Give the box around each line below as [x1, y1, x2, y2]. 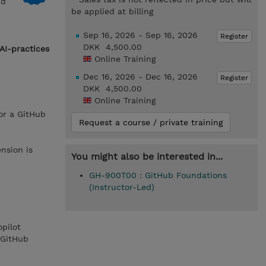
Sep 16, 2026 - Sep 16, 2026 [83, 30, 198, 40]
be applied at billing [71, 7, 153, 16]
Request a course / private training [78, 118, 223, 127]
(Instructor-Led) [88, 182, 154, 192]
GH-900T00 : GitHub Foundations [88, 170, 227, 180]
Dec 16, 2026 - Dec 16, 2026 [83, 72, 198, 81]
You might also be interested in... [71, 151, 223, 162]
